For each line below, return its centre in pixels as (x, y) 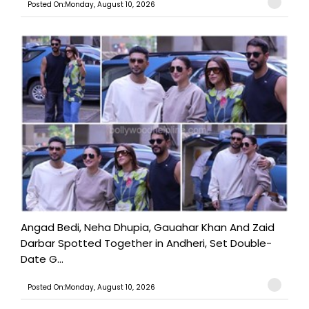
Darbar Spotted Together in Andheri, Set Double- (146, 243)
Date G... (42, 259)
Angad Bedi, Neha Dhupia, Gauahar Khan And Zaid (148, 228)
